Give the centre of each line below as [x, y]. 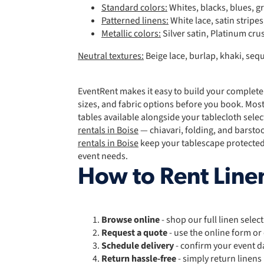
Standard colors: [134, 8]
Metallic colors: [131, 34]
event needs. [103, 156]
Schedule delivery [138, 246]
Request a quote [134, 233]
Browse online [131, 220]
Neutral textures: [111, 56]
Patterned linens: [135, 21]
